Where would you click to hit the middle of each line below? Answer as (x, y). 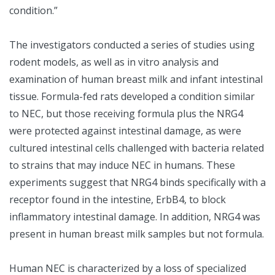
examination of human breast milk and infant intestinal (136, 79)
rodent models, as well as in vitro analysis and (114, 62)
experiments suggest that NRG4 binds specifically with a (137, 183)
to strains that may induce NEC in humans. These (122, 165)
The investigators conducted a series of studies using (132, 45)
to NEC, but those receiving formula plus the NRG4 (126, 114)
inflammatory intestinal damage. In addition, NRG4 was (135, 217)
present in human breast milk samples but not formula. (137, 234)
